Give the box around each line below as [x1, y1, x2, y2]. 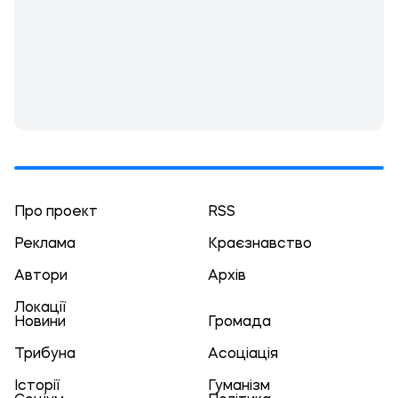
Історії [14, 379, 60, 394]
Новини [14, 315, 66, 330]
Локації [14, 301, 66, 315]
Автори [14, 269, 68, 283]
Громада [208, 315, 271, 330]
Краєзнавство [208, 237, 312, 251]
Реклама [14, 237, 76, 251]
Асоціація [208, 347, 278, 362]
